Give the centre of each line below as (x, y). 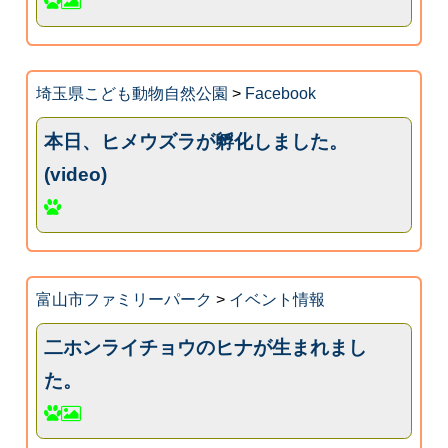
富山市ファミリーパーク (123, 299)
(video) (76, 175)
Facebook (280, 93)
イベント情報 (276, 299)
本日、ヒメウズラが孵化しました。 (196, 142)
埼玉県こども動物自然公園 (131, 93)
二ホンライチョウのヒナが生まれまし (206, 348)
